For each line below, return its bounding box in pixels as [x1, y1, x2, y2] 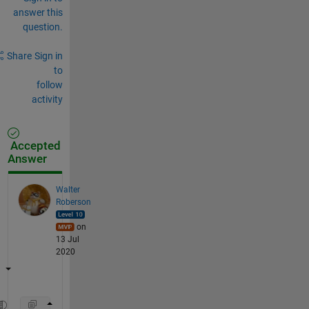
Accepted [7, 139, 61, 152]
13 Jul [55, 234, 79, 244]
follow [36, 79, 63, 90]
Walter [55, 184, 80, 195]
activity [31, 93, 63, 105]
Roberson [55, 197, 91, 207]
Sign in [34, 50, 63, 61]
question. [22, 21, 63, 32]
